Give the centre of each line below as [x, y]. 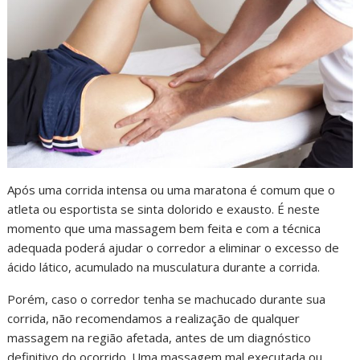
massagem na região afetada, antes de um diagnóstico [160, 337]
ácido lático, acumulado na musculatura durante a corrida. [164, 266]
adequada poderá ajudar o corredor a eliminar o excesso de [174, 247]
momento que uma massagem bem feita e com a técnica [164, 228]
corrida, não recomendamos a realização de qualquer [154, 318]
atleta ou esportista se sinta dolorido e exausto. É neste [164, 209]
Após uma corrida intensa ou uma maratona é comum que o [172, 189]
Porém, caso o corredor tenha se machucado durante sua [167, 299]
